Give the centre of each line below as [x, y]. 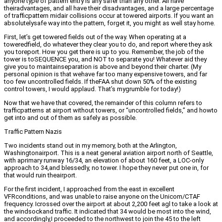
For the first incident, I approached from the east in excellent [89, 189]
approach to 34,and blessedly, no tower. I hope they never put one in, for [106, 168]
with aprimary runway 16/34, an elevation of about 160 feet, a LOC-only [104, 161]
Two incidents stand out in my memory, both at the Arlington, [90, 146]
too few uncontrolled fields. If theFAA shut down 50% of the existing [100, 82]
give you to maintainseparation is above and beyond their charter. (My [103, 67]
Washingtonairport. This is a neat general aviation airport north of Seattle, [109, 153]
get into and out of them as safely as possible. [70, 118]
